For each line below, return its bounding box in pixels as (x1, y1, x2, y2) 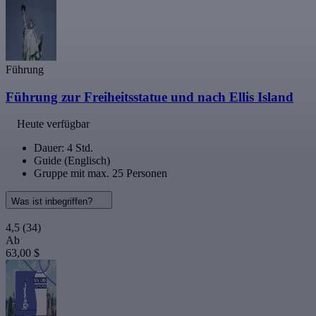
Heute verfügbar (17, 118, 90, 130)
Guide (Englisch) (34, 154, 110, 167)
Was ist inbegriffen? (11, 196, 95, 207)
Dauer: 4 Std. (34, 142, 93, 154)
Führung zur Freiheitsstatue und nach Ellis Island (6, 89, 293, 104)
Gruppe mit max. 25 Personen (34, 167, 167, 180)
